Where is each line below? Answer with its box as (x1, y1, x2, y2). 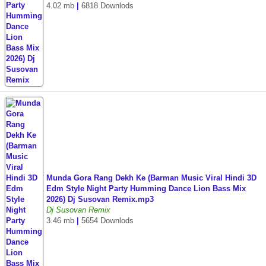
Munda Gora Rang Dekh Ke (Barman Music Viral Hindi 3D (46, 173, 256, 182)
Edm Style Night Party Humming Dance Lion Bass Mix (46, 184, 246, 193)
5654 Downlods (81, 216, 134, 225)
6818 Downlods (81, 1, 134, 10)
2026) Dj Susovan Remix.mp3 (46, 195, 154, 204)
